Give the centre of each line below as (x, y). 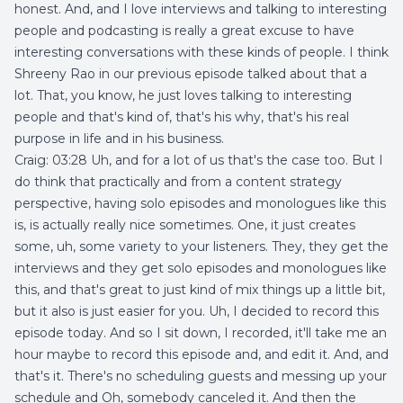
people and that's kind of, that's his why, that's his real (182, 117)
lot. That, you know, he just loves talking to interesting (183, 95)
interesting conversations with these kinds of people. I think (201, 52)
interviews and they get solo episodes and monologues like (201, 268)
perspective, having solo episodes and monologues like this (200, 203)
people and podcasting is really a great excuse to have (184, 31)
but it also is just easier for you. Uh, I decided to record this (197, 311)
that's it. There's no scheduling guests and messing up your (201, 376)
